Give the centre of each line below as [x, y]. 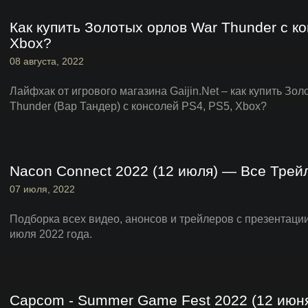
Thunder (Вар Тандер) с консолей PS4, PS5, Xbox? [138, 106]
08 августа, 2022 [47, 61]
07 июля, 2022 [42, 189]
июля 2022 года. [51, 234]
